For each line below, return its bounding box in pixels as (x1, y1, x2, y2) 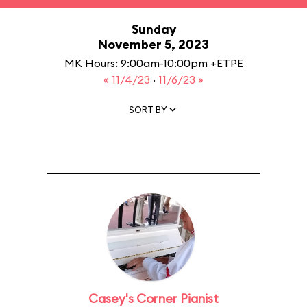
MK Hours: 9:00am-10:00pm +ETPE (64, 56, 243, 70)
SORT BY (129, 103, 167, 115)
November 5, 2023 (98, 36, 209, 52)
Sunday (131, 21, 176, 37)
